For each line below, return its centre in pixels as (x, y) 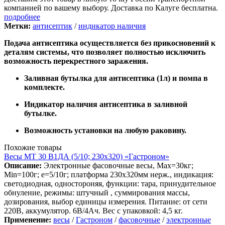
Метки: (17, 26)
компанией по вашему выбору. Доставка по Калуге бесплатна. (111, 8)
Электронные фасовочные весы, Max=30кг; (118, 165)
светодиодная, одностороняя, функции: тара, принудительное (110, 183)
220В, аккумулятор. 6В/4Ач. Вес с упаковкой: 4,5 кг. (93, 210)
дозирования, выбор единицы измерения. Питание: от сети (106, 201)
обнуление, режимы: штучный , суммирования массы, (97, 192)
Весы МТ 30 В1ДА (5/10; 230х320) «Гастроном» (87, 156)
